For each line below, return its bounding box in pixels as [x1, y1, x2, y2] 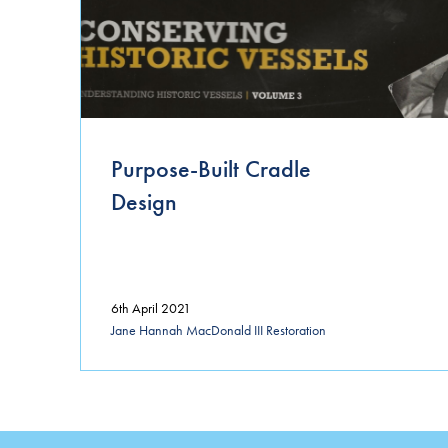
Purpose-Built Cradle [111, 152, 311, 184]
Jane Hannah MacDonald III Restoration [111, 321, 326, 340]
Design [111, 185, 177, 217]
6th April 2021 [111, 298, 191, 317]
